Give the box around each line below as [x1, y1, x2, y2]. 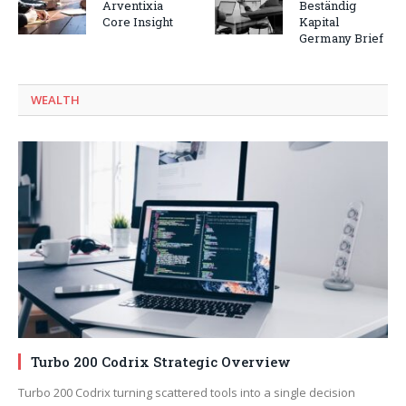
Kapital [299, 13, 339, 30]
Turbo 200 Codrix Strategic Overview [31, 352, 291, 371]
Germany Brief [299, 29, 383, 46]
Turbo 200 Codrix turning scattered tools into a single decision [18, 383, 355, 401]
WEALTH [31, 91, 80, 108]
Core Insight [102, 13, 173, 30]
